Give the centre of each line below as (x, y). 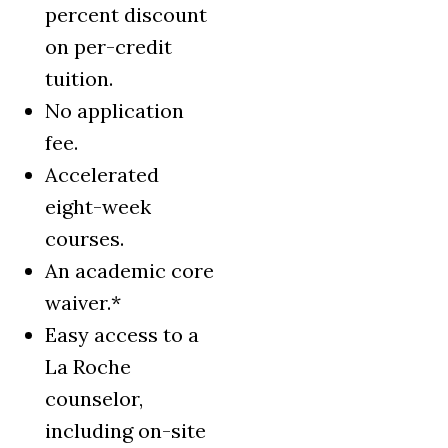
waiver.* (83, 303)
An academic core (129, 271)
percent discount (126, 15)
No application (114, 111)
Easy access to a (122, 335)
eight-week (98, 207)
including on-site (125, 431)
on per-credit (108, 47)
